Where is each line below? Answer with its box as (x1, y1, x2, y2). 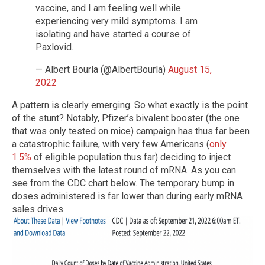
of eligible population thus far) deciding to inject (31, 151, 231, 163)
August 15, (168, 63, 212, 75)
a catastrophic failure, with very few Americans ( (12, 138, 209, 150)
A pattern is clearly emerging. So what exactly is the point (12, 99, 248, 111)
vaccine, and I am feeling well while (35, 2, 181, 14)
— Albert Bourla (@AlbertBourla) (35, 63, 168, 75)
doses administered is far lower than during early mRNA (12, 190, 243, 202)
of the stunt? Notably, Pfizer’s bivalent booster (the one (12, 112, 240, 124)
